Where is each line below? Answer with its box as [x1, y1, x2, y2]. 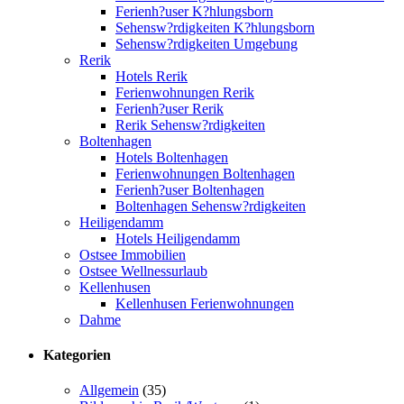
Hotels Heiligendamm [115, 230, 240, 246]
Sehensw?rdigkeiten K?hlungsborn [115, 19, 315, 35]
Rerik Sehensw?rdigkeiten [115, 116, 265, 133]
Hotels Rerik [115, 68, 188, 84]
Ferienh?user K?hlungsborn [115, 3, 273, 19]
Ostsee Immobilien [79, 246, 186, 262]
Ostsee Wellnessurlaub [79, 262, 207, 279]
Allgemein [79, 382, 139, 399]
